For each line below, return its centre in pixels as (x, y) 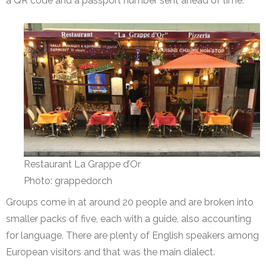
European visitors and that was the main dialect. (110, 252)
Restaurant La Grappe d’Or (82, 164)
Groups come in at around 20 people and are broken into (130, 202)
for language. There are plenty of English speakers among (132, 236)
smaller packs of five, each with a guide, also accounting (129, 219)
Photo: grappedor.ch (68, 181)
